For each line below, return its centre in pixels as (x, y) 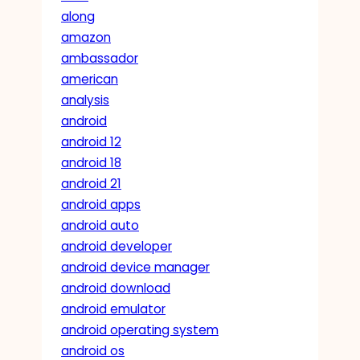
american (90, 79)
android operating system (140, 329)
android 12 (91, 141)
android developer (117, 246)
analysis (85, 100)
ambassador (100, 58)
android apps (101, 204)
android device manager (135, 267)
